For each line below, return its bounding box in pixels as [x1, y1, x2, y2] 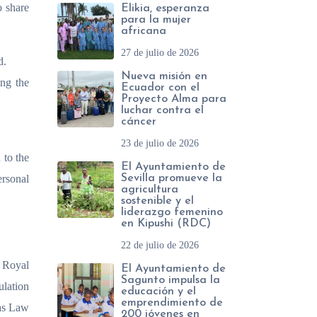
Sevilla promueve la [121, 173, 222, 184]
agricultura [121, 184, 178, 195]
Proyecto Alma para [121, 93, 226, 105]
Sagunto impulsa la [121, 275, 220, 286]
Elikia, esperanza [121, 3, 209, 14]
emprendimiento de [121, 297, 223, 309]
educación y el [121, 286, 196, 297]
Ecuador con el [121, 82, 200, 93]
